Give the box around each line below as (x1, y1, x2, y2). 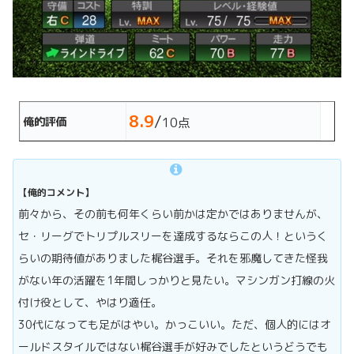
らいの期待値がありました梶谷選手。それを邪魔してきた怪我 (18, 250, 328, 266)
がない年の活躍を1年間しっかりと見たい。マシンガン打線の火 (18, 273, 335, 288)
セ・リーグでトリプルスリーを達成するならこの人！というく (18, 228, 328, 244)
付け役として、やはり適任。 (18, 295, 162, 311)
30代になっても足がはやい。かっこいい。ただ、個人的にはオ (18, 317, 331, 333)
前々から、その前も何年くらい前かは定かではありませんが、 (18, 206, 328, 222)
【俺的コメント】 (18, 186, 94, 200)
